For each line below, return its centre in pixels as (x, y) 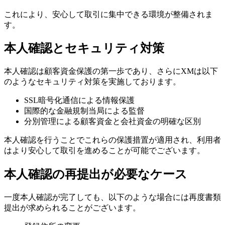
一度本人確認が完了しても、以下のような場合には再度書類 (113, 197)
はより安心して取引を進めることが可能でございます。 (104, 151)
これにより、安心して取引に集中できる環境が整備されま (108, 14)
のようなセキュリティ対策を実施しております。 (92, 82)
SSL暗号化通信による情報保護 (79, 100)
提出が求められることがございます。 (72, 208)
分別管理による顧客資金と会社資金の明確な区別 (113, 122)
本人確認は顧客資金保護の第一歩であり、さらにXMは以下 (111, 71)
